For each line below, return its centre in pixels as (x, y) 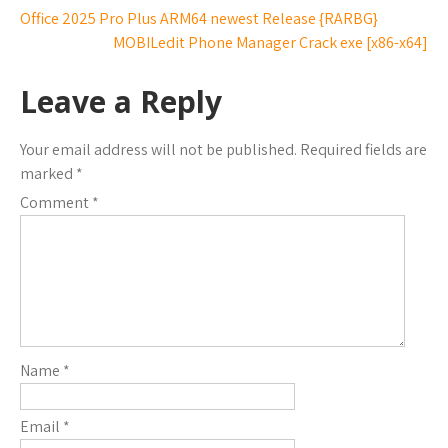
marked (48, 173)
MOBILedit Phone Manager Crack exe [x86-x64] (270, 42)
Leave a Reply (121, 101)
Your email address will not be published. (158, 149)
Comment (56, 202)
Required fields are (363, 149)
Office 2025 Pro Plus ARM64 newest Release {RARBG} (199, 18)
